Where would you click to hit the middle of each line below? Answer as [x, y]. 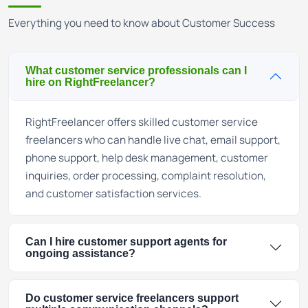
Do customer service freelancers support [132, 298]
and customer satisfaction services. [113, 194]
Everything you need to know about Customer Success [142, 23]
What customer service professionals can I [136, 70]
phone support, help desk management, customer [147, 158]
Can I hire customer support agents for [126, 242]
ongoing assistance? [80, 253]
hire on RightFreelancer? [90, 82]
